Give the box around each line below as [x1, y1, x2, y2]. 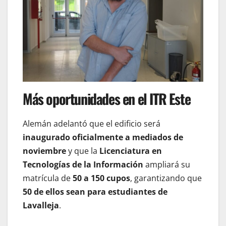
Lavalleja [23, 199, 59, 211]
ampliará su [143, 158, 190, 170]
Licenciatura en [99, 145, 162, 156]
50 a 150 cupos [73, 172, 130, 184]
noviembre [23, 145, 66, 156]
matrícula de [23, 172, 73, 184]
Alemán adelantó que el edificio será [23, 118, 160, 129]
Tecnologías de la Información [23, 158, 143, 170]
